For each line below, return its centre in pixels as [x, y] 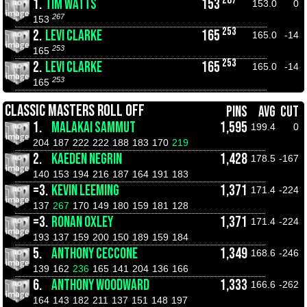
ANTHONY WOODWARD [100, 285]
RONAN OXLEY [82, 222]
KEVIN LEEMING [85, 191]
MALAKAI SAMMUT [94, 128]
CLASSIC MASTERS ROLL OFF [75, 111]
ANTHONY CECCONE [95, 254]
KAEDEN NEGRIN [87, 159]
